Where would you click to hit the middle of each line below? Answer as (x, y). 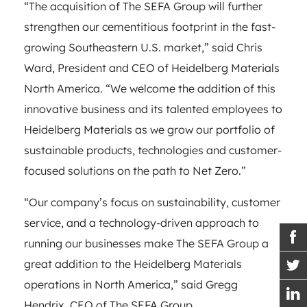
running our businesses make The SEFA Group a (146, 243)
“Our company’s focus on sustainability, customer (152, 202)
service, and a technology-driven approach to (142, 222)
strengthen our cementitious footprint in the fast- (150, 26)
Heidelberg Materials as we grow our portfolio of (149, 129)
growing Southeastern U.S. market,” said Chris (143, 47)
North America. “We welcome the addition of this (150, 88)
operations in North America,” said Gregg (131, 284)
